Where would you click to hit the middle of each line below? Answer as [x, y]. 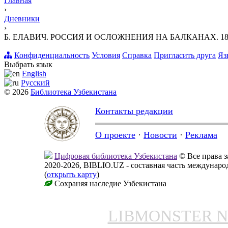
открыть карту [72, 174]
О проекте [115, 135]
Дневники [22, 18]
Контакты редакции [134, 111]
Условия [106, 55]
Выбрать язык [28, 64]
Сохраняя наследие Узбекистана [109, 183]
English [34, 73]
